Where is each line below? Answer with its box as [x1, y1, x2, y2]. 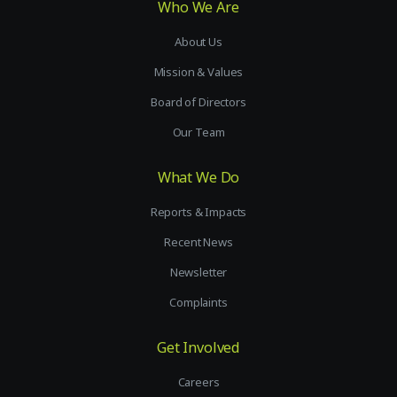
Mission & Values [153, 64, 244, 81]
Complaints [169, 294, 228, 311]
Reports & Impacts [150, 204, 247, 221]
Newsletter [169, 264, 228, 281]
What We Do [157, 167, 240, 188]
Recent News [164, 234, 233, 251]
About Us [175, 34, 222, 51]
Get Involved [156, 338, 241, 358]
